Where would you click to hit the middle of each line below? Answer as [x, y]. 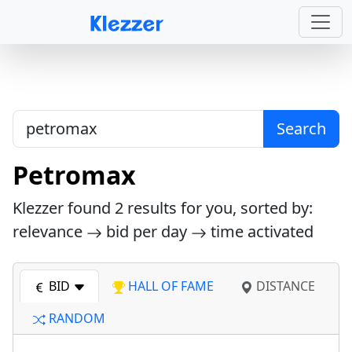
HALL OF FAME [169, 286]
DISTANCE [284, 286]
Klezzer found [64, 208]
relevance [49, 231]
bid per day [147, 231]
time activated [260, 231]
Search [301, 128]
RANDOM [75, 318]
